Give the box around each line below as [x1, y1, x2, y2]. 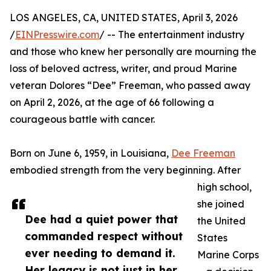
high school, [197, 181, 252, 194]
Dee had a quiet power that [25, 212, 178, 226]
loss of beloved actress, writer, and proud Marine [10, 62, 237, 75]
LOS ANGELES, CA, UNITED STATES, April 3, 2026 [10, 11, 238, 24]
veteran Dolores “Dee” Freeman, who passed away [10, 79, 250, 92]
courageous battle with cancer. [10, 113, 155, 126]
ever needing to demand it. [25, 246, 175, 260]
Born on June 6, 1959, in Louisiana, [10, 147, 171, 160]
